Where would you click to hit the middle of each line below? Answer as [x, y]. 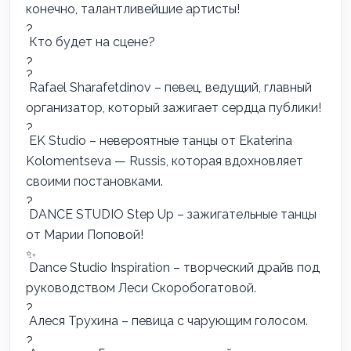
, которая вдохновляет [235, 161]
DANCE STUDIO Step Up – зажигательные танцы [171, 214]
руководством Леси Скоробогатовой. [141, 288]
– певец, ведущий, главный [232, 87]
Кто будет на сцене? [92, 42]
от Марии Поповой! [85, 235]
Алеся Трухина [74, 321]
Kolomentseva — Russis [96, 161]
